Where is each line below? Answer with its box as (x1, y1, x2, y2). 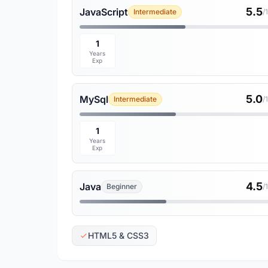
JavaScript (80, 6, 128, 18)
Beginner (106, 182, 137, 191)
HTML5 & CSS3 (88, 230, 149, 240)
